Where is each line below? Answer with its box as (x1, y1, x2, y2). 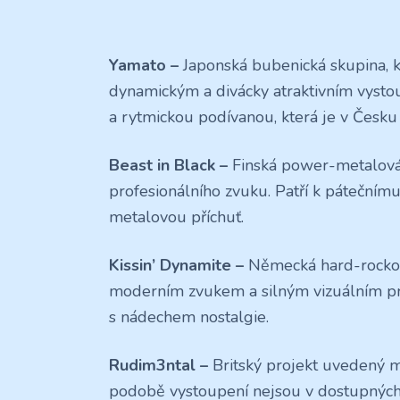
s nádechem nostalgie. (109, 305, 269, 328)
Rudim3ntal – (109, 354, 212, 377)
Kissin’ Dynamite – (109, 254, 248, 276)
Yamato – (109, 54, 183, 76)
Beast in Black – (109, 154, 232, 176)
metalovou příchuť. (109, 205, 244, 228)
